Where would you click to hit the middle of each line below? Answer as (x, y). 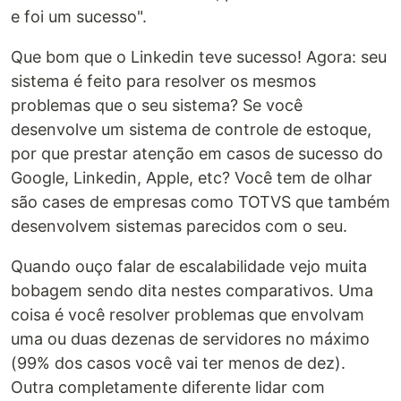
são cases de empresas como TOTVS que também (200, 201)
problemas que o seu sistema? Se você (157, 105)
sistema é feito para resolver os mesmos (163, 81)
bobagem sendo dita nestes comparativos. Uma (192, 290)
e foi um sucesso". (79, 16)
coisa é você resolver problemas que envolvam (188, 314)
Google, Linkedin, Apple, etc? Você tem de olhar (192, 177)
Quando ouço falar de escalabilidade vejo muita (189, 266)
